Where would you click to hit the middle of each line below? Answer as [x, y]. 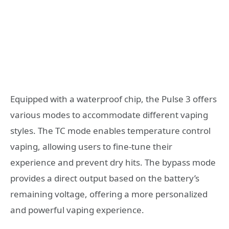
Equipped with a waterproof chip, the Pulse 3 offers [113, 99]
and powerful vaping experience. [77, 210]
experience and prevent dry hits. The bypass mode [113, 163]
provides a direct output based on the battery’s [105, 178]
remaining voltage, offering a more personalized [109, 194]
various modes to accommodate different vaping [109, 115]
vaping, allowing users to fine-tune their [91, 147]
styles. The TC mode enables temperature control [110, 131]
